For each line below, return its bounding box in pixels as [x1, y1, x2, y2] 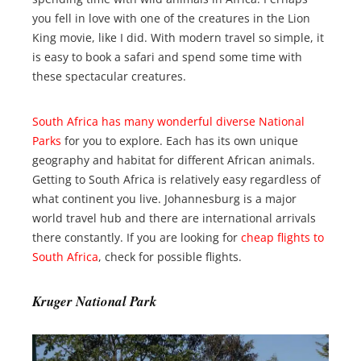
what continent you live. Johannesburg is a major [32, 191, 297, 207]
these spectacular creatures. [32, 68, 186, 85]
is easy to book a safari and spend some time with [32, 49, 302, 65]
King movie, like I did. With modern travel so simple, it [32, 30, 324, 46]
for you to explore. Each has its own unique [61, 133, 298, 149]
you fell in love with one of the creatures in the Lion [32, 10, 310, 27]
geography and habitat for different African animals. [32, 152, 315, 168]
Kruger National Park [32, 292, 157, 312]
